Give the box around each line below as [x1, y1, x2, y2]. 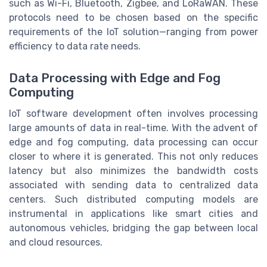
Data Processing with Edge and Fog [9, 70, 221, 85]
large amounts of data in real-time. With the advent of [9, 122, 258, 133]
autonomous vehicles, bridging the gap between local [9, 222, 258, 234]
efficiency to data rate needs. [9, 40, 141, 52]
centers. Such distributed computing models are [9, 193, 258, 205]
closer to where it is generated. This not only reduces [9, 150, 258, 162]
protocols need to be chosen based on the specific [9, 11, 258, 23]
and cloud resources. [9, 236, 103, 248]
